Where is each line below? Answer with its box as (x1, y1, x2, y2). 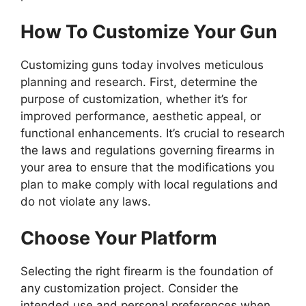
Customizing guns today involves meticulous (20, 57, 264, 72)
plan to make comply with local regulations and (20, 177, 278, 191)
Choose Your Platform (20, 227, 217, 250)
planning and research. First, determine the (20, 74, 258, 89)
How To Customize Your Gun (20, 20, 277, 43)
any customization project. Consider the (20, 281, 238, 296)
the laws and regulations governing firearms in (20, 143, 275, 157)
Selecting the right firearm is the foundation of (20, 264, 273, 279)
